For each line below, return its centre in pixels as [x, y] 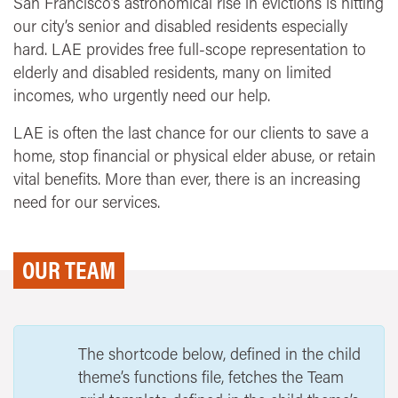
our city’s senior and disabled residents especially [180, 26]
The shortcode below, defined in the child [219, 354]
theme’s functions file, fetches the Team [211, 377]
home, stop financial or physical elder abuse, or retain [195, 156]
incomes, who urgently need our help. [142, 96]
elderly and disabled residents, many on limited [172, 72]
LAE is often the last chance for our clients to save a [191, 133]
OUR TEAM [69, 270]
